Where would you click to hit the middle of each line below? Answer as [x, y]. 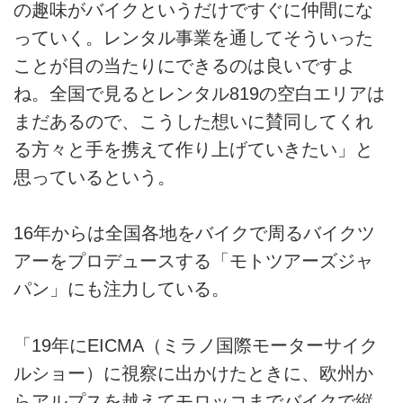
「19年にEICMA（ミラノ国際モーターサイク [196, 345]
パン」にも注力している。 [121, 289]
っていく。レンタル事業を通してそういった [193, 37]
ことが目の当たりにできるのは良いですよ [184, 65]
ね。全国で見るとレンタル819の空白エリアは [199, 93]
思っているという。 [94, 177]
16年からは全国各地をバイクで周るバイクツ [194, 233]
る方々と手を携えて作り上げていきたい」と [193, 149]
